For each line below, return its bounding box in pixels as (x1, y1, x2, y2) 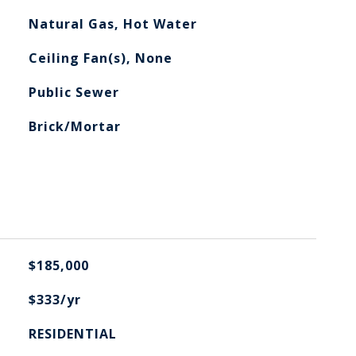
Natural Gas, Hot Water (28, 15, 197, 33)
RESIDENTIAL (28, 325, 117, 342)
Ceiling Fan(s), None (28, 49, 172, 67)
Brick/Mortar (28, 118, 121, 135)
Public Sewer (28, 83, 119, 101)
